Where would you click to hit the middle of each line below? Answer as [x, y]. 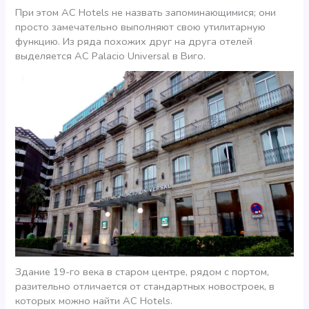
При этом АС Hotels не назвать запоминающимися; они [146, 12]
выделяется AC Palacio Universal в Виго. [111, 56]
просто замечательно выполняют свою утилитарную [141, 27]
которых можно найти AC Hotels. [94, 300]
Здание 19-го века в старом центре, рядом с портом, [142, 271]
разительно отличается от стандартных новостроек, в [145, 286]
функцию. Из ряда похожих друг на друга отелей [134, 41]
